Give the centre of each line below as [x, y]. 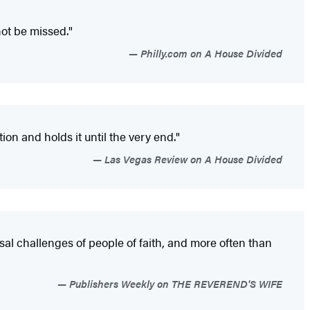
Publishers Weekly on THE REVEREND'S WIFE [174, 284]
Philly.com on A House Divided [210, 53]
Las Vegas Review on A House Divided [192, 159]
